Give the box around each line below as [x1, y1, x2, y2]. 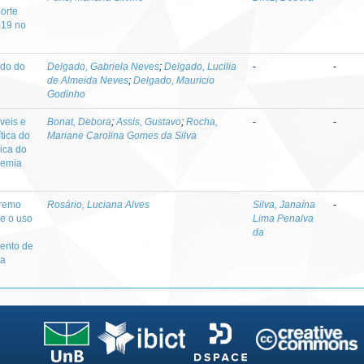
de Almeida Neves [47, 75, 129, 86]
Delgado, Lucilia [164, 61, 237, 72]
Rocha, [186, 116, 219, 128]
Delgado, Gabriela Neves [47, 61, 160, 72]
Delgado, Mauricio [133, 75, 215, 86]
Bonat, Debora [47, 116, 112, 128]
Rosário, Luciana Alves [47, 199, 150, 210]
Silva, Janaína [253, 199, 316, 210]
